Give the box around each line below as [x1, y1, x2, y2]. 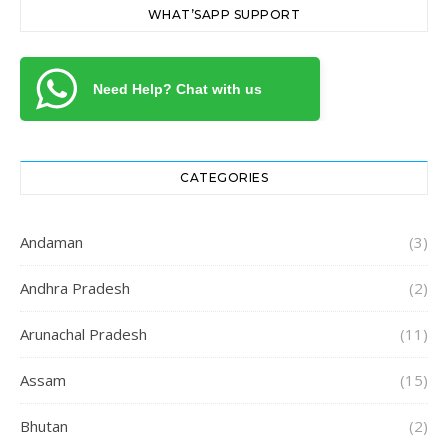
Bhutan [20, 416, 68, 437]
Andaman [20, 232, 83, 253]
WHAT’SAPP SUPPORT [147, 7, 301, 23]
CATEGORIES [180, 170, 268, 186]
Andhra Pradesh [20, 278, 130, 299]
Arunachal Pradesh [20, 324, 147, 345]
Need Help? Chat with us [93, 81, 262, 98]
